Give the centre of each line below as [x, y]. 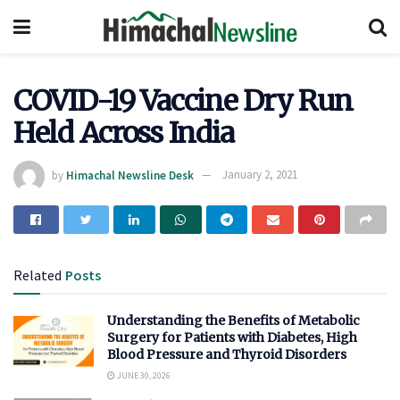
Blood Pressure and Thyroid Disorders [227, 354]
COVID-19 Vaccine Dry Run [183, 101]
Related [37, 275]
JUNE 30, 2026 [143, 375]
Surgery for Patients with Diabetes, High [232, 337]
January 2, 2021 [260, 175]
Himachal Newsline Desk [130, 175]
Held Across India [124, 133]
